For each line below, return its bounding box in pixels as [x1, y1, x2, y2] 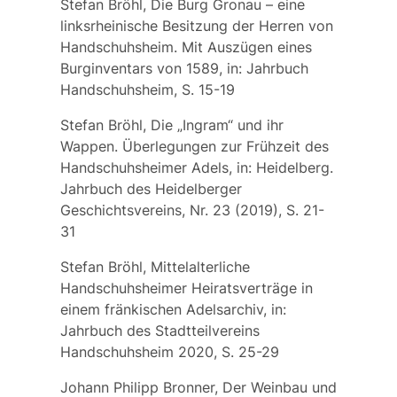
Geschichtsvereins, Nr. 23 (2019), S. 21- [59, 200, 324, 219]
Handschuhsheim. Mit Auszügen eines [59, 37, 312, 56]
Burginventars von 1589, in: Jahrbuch [59, 58, 308, 77]
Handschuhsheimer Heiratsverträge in [59, 278, 313, 297]
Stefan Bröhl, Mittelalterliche [59, 257, 250, 276]
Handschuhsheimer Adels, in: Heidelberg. [59, 158, 333, 176]
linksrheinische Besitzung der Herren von [59, 16, 333, 35]
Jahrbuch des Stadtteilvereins [59, 321, 260, 339]
